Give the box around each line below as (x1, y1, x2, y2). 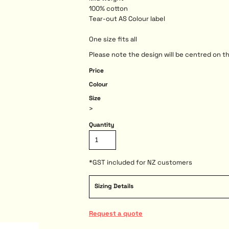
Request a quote (89, 209, 143, 218)
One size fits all (89, 34, 137, 43)
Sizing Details (95, 181, 133, 190)
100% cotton (89, 4, 128, 13)
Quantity (89, 120, 114, 129)
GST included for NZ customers (93, 157, 192, 167)
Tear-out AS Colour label (89, 14, 165, 23)
